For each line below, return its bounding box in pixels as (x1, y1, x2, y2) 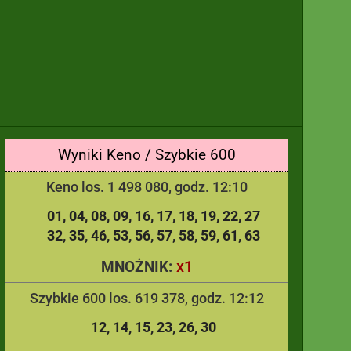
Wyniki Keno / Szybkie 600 (57, 146, 236, 164)
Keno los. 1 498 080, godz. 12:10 (45, 179, 248, 195)
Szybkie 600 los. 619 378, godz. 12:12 (29, 290, 264, 306)
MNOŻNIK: (100, 258, 176, 276)
